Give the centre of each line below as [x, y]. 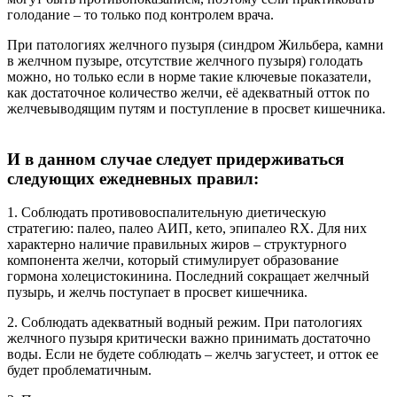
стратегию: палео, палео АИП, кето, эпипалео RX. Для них [187, 229]
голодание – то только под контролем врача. [140, 14]
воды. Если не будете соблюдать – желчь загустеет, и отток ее [193, 354]
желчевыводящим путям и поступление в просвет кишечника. [196, 108]
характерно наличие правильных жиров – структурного [177, 245]
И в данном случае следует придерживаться [175, 159]
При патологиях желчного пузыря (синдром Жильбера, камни [195, 44]
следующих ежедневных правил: [133, 178]
